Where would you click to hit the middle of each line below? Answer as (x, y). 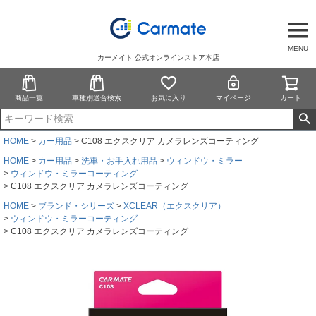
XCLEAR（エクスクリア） (175, 206)
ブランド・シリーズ (76, 206)
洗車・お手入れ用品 (119, 160)
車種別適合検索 (97, 97)
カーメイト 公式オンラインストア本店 (158, 57)
